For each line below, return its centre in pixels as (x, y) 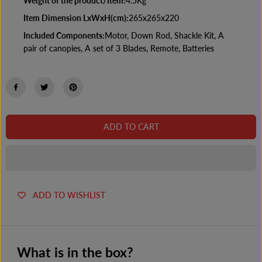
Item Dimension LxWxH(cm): (76, 18)
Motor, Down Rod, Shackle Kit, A (164, 36)
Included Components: (64, 36)
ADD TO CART (131, 127)
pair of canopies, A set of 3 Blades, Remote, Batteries (119, 49)
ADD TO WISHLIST (69, 195)
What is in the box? (75, 252)
